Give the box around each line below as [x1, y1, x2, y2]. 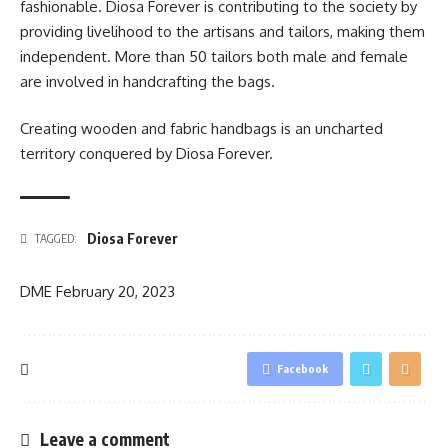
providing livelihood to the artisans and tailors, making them [20, 21, 425, 41]
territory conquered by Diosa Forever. [20, 144, 273, 164]
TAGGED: [34, 230, 77, 246]
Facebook [277, 362, 328, 376]
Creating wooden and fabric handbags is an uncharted [20, 119, 383, 139]
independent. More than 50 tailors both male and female [20, 46, 408, 66]
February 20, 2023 [56, 282, 175, 302]
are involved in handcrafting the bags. [20, 71, 275, 91]
